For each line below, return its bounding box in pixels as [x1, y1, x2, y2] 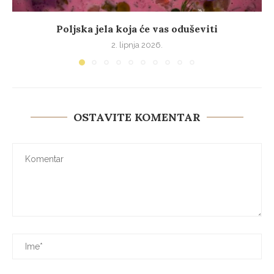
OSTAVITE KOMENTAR [73, 110, 201, 125]
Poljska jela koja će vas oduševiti [56, 23, 218, 35]
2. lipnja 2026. [111, 40, 163, 50]
